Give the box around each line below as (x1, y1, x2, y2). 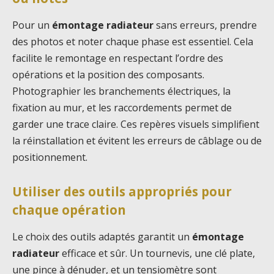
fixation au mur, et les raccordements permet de (12, 100, 232, 114)
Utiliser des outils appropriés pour (12, 183, 232, 201)
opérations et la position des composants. (12, 67, 204, 81)
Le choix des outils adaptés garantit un (12, 229, 192, 243)
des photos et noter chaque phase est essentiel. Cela (12, 34, 253, 48)
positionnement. (12, 150, 87, 164)
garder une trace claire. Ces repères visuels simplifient (12, 117, 259, 131)
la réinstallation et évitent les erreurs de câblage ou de (12, 133, 262, 147)
